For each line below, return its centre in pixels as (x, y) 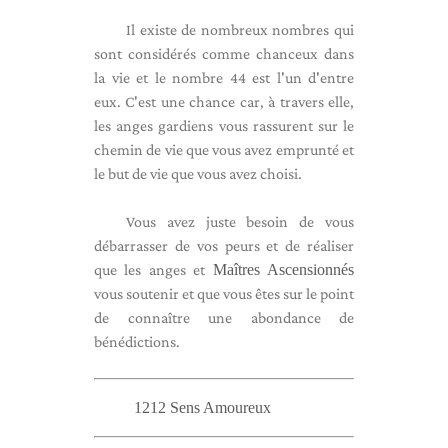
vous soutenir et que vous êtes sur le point (224, 293)
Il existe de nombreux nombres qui (240, 29)
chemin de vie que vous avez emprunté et (224, 149)
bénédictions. (137, 341)
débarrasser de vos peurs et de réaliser (224, 245)
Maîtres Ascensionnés (283, 269)
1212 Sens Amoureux (202, 407)
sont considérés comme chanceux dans (224, 53)
